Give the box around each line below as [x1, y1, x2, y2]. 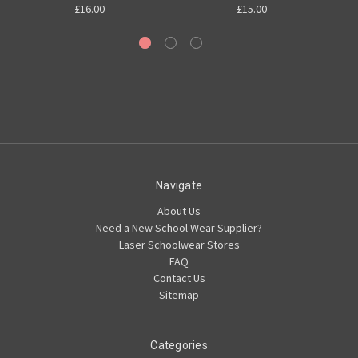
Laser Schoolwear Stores [118, 237, 240, 253]
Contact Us [153, 271, 205, 286]
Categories [150, 339, 208, 352]
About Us [157, 204, 201, 219]
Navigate [156, 179, 202, 193]
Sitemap [159, 288, 199, 303]
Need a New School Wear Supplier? [96, 221, 262, 236]
